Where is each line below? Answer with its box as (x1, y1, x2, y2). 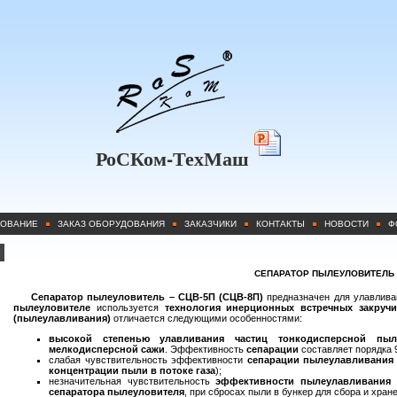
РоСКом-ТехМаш (95, 144, 249, 173)
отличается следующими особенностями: (111, 313, 302, 323)
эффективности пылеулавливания (215, 376, 392, 386)
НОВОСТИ (323, 219, 369, 229)
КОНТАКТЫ (255, 219, 305, 229)
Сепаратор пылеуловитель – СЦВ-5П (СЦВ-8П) (31, 292, 263, 302)
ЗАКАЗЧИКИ (183, 219, 237, 229)
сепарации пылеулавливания (246, 354, 394, 365)
